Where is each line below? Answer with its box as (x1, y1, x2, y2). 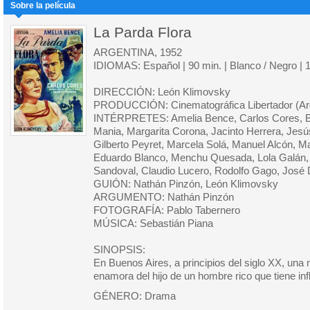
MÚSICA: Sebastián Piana (93, 218, 213, 229)
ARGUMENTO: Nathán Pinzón (93, 192, 234, 203)
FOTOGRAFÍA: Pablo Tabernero (93, 205, 240, 216)
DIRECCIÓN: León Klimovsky (93, 86, 230, 98)
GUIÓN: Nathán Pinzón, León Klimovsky (93, 179, 278, 190)
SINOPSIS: (93, 244, 145, 255)
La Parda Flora (93, 24, 192, 40)
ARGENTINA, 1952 (93, 47, 182, 58)
